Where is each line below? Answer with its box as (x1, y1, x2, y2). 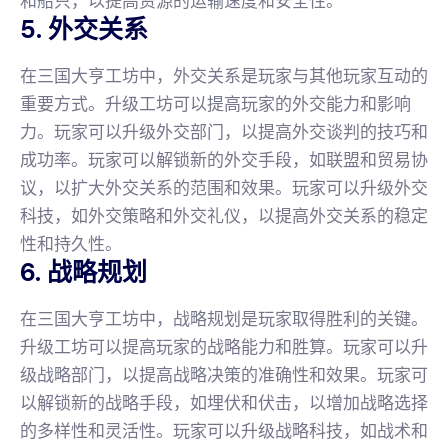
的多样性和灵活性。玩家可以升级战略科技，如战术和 (20, 419, 428, 442)
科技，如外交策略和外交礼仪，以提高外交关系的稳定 (20, 204, 428, 227)
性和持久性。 (20, 232, 122, 255)
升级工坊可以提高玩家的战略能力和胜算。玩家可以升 (20, 335, 428, 358)
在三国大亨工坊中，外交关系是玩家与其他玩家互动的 (20, 64, 428, 87)
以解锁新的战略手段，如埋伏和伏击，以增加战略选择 (20, 391, 428, 414)
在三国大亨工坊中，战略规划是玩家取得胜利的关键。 (20, 307, 428, 330)
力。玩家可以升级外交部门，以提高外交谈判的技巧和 (20, 120, 428, 143)
